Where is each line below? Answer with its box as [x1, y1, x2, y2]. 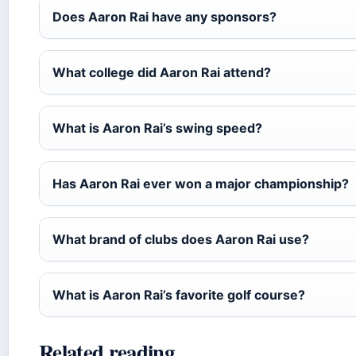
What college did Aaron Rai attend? [52, 64, 271, 81]
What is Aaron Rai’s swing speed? [52, 120, 262, 137]
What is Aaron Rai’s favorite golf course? [52, 287, 305, 304]
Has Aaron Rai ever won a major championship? [52, 176, 349, 192]
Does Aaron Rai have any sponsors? [52, 9, 277, 25]
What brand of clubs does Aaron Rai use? [52, 231, 309, 248]
